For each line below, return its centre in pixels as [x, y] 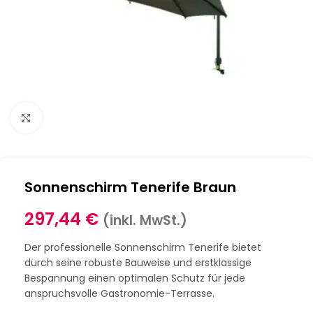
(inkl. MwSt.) [145, 220]
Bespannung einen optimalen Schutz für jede [135, 278]
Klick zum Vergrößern [93, 117]
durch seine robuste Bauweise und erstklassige [138, 263]
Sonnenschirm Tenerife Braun [130, 187]
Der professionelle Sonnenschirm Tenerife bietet [143, 247]
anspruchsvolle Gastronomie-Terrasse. [119, 293]
